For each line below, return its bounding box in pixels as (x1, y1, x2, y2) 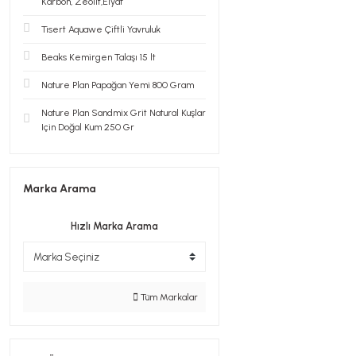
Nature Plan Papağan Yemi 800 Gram (41, 79, 194, 91)
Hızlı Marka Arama (71, 220, 158, 232)
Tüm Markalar (138, 292, 198, 303)
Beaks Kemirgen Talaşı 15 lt (41, 52, 156, 63)
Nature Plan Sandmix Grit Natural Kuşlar (41, 107, 206, 118)
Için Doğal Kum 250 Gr (41, 122, 134, 133)
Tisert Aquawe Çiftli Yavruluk (41, 24, 161, 35)
